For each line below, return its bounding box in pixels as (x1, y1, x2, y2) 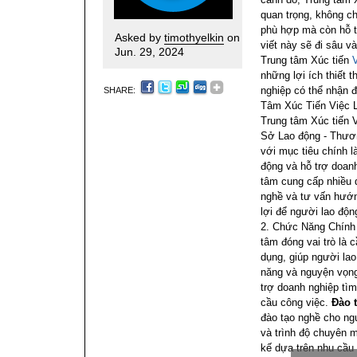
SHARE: (104, 84, 138, 95)
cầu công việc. (261, 296, 328, 308)
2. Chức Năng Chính (261, 221, 355, 233)
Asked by (115, 31, 164, 44)
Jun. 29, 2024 (115, 45, 184, 58)
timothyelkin (164, 31, 224, 44)
